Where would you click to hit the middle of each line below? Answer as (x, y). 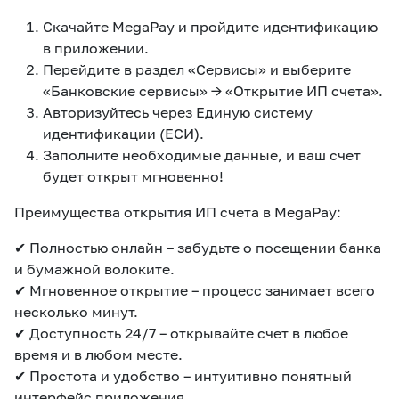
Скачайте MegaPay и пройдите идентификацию (210, 27)
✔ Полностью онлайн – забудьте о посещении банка (198, 248)
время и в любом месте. (98, 354)
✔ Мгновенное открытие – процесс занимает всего (195, 290)
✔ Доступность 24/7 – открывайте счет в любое (181, 333)
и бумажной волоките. (94, 269)
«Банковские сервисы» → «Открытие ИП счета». (213, 91)
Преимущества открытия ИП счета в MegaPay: (178, 212)
